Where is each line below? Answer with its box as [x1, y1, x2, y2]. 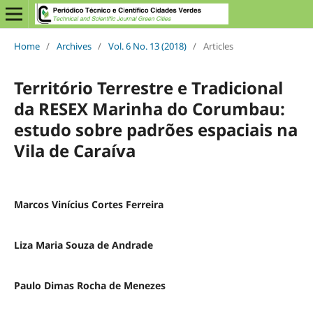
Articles [203, 39, 233, 52]
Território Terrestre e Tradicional [13, 75, 283, 99]
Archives [56, 39, 92, 52]
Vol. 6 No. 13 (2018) [108, 39, 187, 52]
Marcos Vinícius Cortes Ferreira [13, 197, 163, 211]
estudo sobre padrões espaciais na [13, 117, 298, 141]
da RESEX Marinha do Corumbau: [13, 96, 285, 120]
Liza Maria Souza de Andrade [13, 238, 153, 252]
